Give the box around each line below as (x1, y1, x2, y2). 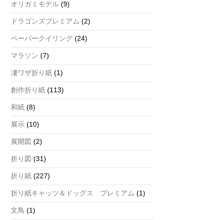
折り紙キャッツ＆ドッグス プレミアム (11, 189, 135, 197)
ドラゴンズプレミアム (11, 17, 80, 26)
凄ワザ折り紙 (11, 69, 52, 77)
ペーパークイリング (11, 34, 73, 43)
